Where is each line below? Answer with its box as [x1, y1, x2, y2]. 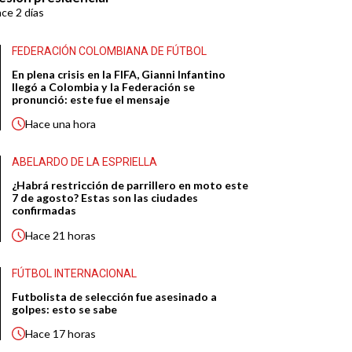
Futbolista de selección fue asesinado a [12, 290, 218, 304]
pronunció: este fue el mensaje [12, 92, 170, 106]
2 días [16, 5, 45, 19]
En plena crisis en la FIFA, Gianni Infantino [12, 67, 226, 81]
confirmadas [12, 203, 77, 218]
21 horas [53, 228, 97, 242]
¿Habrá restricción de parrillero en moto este [12, 178, 249, 192]
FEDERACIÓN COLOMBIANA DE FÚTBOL [12, 44, 207, 57]
